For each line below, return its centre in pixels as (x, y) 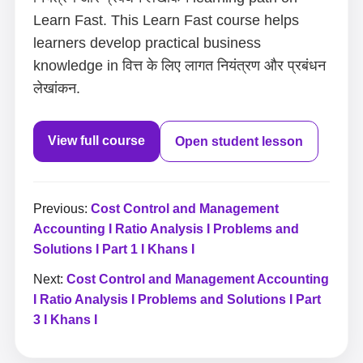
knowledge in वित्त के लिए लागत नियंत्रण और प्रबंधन (179, 66)
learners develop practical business (147, 43)
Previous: (62, 209)
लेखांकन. (57, 88)
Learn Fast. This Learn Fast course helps (166, 20)
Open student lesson (239, 141)
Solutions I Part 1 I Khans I (114, 249)
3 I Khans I (65, 320)
